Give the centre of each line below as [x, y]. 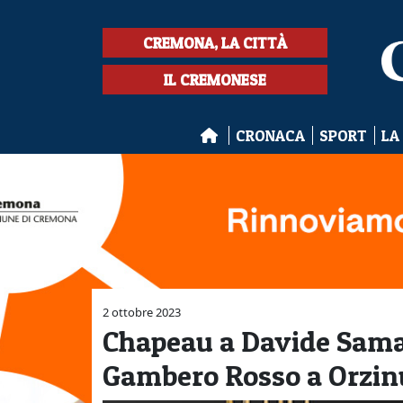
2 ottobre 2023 [142, 312]
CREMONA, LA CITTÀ [215, 43]
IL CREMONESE [215, 80]
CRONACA [270, 135]
